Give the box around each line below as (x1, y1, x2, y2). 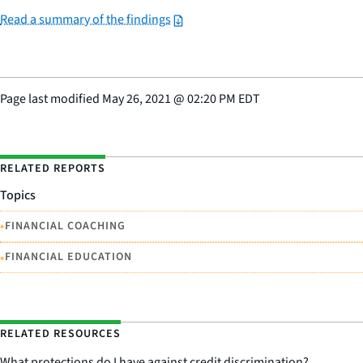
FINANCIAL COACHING (5, 217, 126, 234)
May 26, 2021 (102, 90, 171, 108)
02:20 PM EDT (187, 90, 260, 108)
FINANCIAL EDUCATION (5, 249, 132, 266)
